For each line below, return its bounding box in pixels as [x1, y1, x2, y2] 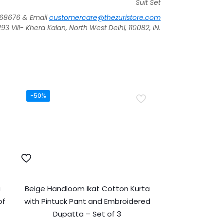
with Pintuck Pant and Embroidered [24, 196, 150, 206]
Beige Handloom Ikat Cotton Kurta [24, 183, 150, 194]
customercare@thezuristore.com [49, 12, 161, 22]
